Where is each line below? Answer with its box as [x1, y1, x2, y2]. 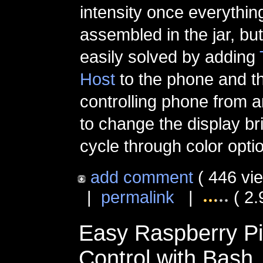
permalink [101, 187, 174, 207]
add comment [86, 167, 198, 187]
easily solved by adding [80, 46, 259, 66]
